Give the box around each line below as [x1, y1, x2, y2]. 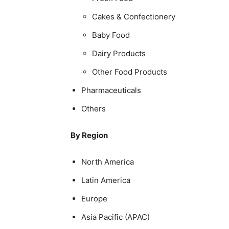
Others [81, 104, 106, 113]
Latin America [81, 175, 130, 185]
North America [81, 157, 134, 167]
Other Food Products [92, 67, 167, 77]
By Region [71, 130, 108, 140]
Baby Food [92, 30, 130, 40]
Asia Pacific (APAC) [81, 212, 150, 222]
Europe [81, 194, 107, 203]
